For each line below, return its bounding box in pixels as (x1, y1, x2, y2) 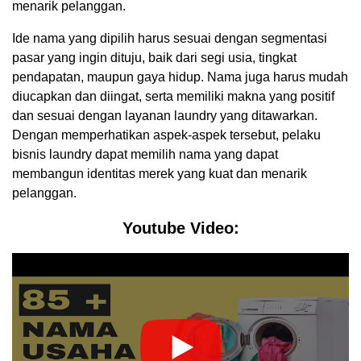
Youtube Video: (122, 218, 239, 237)
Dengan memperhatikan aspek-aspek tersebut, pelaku (12, 127, 321, 142)
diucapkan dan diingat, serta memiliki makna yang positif (12, 89, 334, 103)
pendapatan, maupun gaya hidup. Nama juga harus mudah (12, 69, 348, 84)
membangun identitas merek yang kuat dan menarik (12, 166, 307, 180)
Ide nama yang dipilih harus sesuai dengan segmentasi (12, 31, 327, 45)
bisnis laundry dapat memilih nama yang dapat (12, 147, 278, 161)
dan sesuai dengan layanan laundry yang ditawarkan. (12, 108, 317, 122)
